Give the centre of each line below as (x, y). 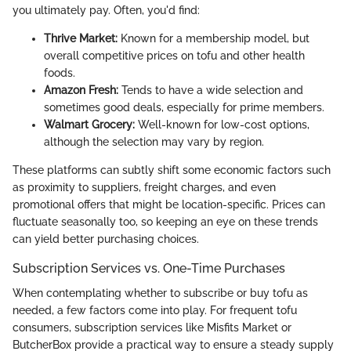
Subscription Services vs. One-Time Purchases (149, 268)
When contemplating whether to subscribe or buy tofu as (160, 293)
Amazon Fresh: (81, 90)
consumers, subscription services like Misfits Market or (152, 327)
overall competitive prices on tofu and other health (174, 55)
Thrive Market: (81, 38)
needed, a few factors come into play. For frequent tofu (155, 310)
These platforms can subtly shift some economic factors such (172, 170)
